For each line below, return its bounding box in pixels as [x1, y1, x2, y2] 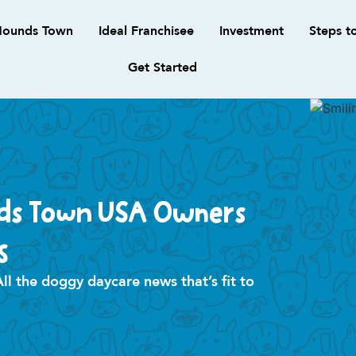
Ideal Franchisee [98, 22, 194, 40]
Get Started [128, 59, 198, 76]
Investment [219, 22, 284, 40]
